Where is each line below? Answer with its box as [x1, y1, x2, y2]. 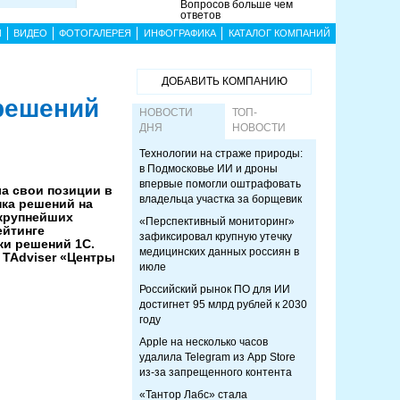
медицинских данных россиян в [139, 246, 299, 258]
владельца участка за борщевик [139, 193, 302, 205]
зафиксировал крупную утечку [139, 230, 292, 243]
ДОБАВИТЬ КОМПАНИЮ [161, 75, 287, 87]
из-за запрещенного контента [139, 366, 292, 379]
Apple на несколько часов [139, 336, 268, 348]
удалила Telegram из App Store [139, 351, 296, 363]
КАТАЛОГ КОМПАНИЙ [228, 28, 330, 38]
